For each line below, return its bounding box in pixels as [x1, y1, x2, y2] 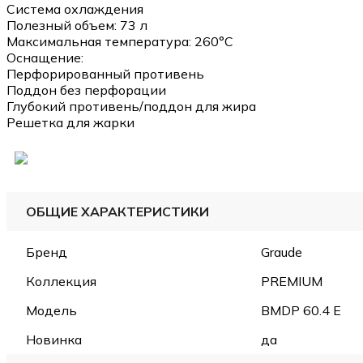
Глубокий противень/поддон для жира [6, 97, 256, 114]
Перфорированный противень [6, 65, 204, 82]
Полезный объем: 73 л [6, 16, 147, 33]
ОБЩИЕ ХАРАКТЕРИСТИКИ [26, 203, 209, 220]
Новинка [26, 331, 82, 348]
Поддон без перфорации [6, 81, 166, 98]
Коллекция [26, 272, 96, 289]
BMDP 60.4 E [261, 301, 341, 318]
